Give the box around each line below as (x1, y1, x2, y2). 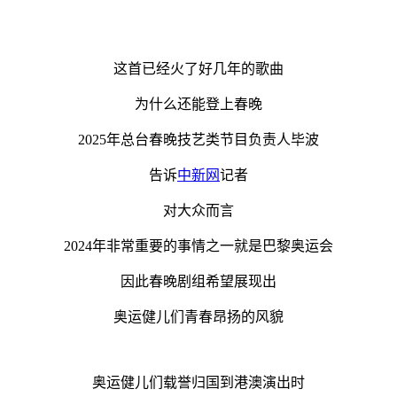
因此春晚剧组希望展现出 (121, 273, 276, 289)
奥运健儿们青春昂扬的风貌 (113, 308, 284, 324)
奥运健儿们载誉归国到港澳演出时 (92, 374, 305, 390)
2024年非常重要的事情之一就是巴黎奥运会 (64, 237, 333, 253)
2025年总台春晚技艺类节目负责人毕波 (78, 131, 319, 147)
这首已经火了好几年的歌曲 (113, 60, 284, 76)
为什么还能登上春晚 (135, 96, 262, 112)
